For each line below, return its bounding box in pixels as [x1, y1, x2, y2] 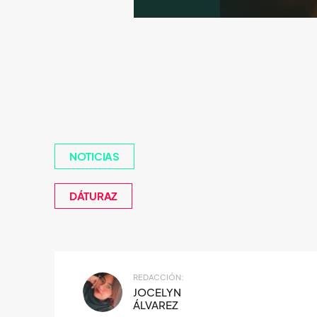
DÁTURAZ [69, 189, 117, 202]
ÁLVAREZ [133, 298, 178, 311]
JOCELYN [133, 285, 181, 299]
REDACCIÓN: [133, 272, 183, 282]
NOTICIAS [69, 149, 120, 163]
